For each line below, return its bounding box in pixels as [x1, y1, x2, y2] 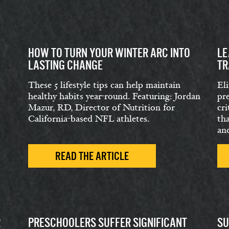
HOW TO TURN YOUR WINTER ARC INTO [28, 46, 190, 60]
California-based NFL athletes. [28, 113, 149, 125]
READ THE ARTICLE [55, 150, 129, 163]
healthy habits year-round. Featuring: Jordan [28, 90, 200, 102]
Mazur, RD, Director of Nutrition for [28, 102, 175, 113]
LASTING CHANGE [28, 58, 103, 72]
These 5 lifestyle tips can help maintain [28, 79, 180, 91]
